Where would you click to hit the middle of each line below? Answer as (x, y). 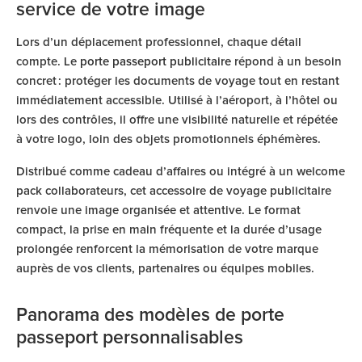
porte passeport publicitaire (156, 62)
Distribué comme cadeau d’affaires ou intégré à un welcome (181, 172)
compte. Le (48, 62)
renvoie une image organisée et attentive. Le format (158, 210)
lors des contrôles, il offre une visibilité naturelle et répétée (177, 120)
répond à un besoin (286, 62)
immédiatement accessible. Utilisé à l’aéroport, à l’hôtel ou (177, 101)
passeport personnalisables (130, 338)
